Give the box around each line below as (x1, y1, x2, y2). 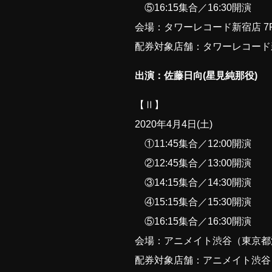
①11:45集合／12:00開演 (135, 138, 251, 149)
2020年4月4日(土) (135, 119, 212, 129)
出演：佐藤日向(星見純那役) (135, 70, 257, 81)
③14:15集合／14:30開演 (135, 177, 251, 188)
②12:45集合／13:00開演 (135, 158, 251, 168)
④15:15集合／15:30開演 (135, 197, 251, 207)
